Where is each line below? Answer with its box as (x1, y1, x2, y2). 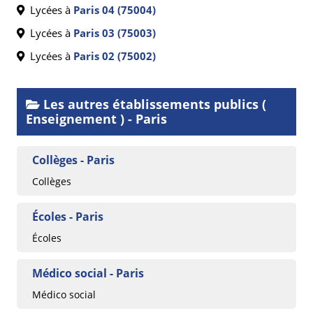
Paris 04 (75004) (73, 3, 156, 17)
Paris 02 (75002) (73, 49, 156, 64)
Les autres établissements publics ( (40, 96, 266, 113)
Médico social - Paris (32, 265, 144, 282)
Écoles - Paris (32, 209, 103, 225)
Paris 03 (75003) (73, 26, 156, 41)
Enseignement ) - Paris (26, 110, 167, 128)
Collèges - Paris (32, 152, 115, 168)
